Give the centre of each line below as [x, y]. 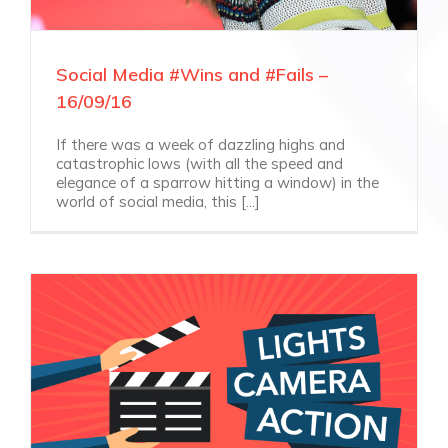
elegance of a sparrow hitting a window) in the [217, 182]
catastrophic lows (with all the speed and [199, 163]
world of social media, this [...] [158, 201]
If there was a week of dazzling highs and [200, 144]
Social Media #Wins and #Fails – [192, 74]
